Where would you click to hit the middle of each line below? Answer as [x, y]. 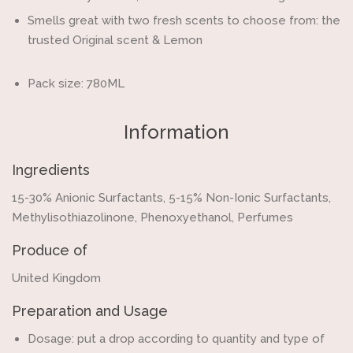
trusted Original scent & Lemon [115, 40]
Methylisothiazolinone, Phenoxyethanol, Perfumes [152, 217]
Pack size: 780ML [76, 84]
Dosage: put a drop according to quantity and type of [176, 339]
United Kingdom [56, 278]
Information [176, 132]
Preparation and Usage [90, 311]
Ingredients [51, 170]
